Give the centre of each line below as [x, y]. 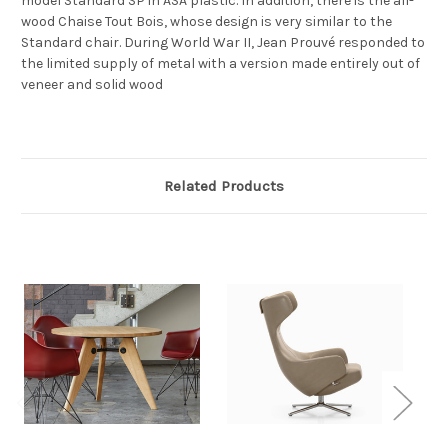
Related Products [224, 185]
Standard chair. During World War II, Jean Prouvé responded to [223, 42]
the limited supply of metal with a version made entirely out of [220, 63]
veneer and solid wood [92, 84]
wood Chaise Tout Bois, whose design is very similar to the [206, 21]
